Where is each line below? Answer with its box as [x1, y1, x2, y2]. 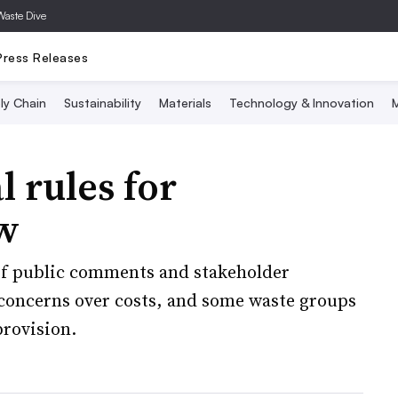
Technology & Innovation [228, 95, 374, 110]
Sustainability [63, 95, 141, 110]
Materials [158, 95, 211, 110]
